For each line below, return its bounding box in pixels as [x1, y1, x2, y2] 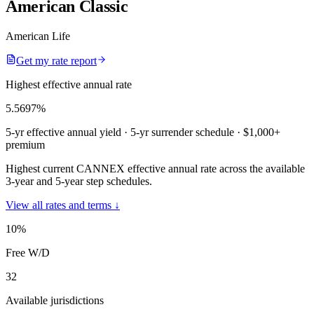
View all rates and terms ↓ [6, 198, 120, 211]
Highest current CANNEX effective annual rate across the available [6, 162, 305, 175]
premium [6, 138, 45, 151]
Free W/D [6, 246, 50, 259]
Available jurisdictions [6, 294, 104, 306]
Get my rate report [16, 54, 97, 67]
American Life [6, 29, 70, 42]
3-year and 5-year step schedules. [6, 175, 152, 187]
